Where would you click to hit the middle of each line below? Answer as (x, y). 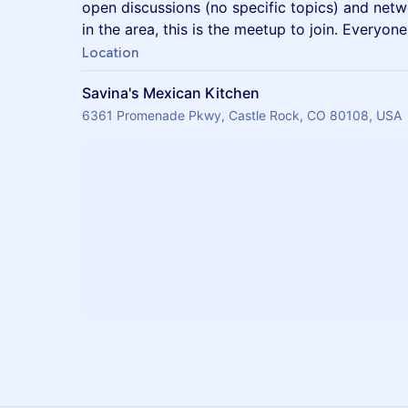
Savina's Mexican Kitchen (171, 93)
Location (110, 53)
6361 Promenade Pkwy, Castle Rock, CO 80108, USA (242, 115)
